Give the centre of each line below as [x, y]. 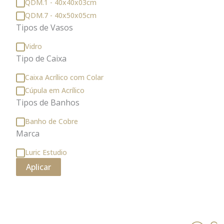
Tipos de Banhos [48, 103]
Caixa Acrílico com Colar [64, 77]
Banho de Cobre [51, 121]
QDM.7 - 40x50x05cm [61, 15]
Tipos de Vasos [44, 28]
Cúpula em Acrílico [55, 90]
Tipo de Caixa [41, 59]
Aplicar [38, 167]
